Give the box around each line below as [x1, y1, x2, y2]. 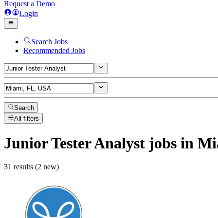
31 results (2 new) [4, 163, 59, 171]
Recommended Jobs [23, 46, 85, 54]
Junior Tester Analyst [4, 134, 145, 152]
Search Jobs [31, 37, 68, 46]
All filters [14, 115, 39, 123]
